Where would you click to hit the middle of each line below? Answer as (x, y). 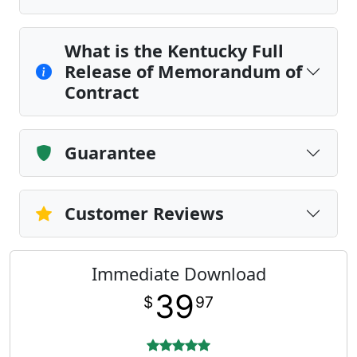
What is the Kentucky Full (174, 51)
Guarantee (110, 153)
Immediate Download (178, 274)
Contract (102, 92)
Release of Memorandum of (183, 71)
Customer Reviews (144, 213)
